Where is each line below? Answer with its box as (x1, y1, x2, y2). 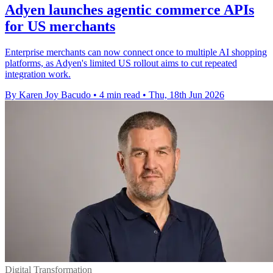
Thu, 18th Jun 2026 (149, 90, 224, 101)
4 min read (99, 90, 140, 101)
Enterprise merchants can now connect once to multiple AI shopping (5, 47, 267, 58)
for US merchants (5, 18, 115, 35)
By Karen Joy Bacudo (5, 90, 91, 101)
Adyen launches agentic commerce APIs (5, 2, 254, 18)
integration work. (5, 69, 71, 80)
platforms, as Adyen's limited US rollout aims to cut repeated (5, 58, 237, 69)
